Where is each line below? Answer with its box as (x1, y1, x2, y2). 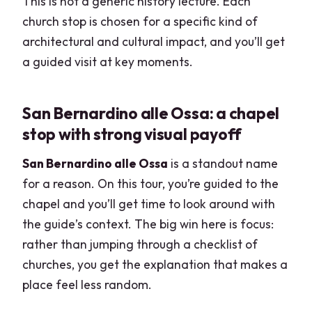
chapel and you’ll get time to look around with (22, 195, 276, 212)
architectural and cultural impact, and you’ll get (22, 33, 286, 49)
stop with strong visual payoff (22, 124, 242, 145)
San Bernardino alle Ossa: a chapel (22, 103, 280, 124)
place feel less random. (22, 276, 153, 292)
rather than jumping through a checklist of (22, 235, 258, 252)
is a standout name (168, 155, 279, 171)
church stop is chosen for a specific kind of (22, 13, 258, 29)
